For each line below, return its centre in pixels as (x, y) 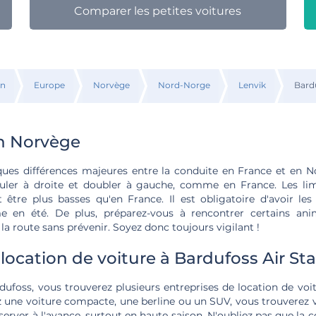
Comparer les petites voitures (158, 11)
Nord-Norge (184, 85)
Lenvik (252, 85)
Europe (49, 85)
